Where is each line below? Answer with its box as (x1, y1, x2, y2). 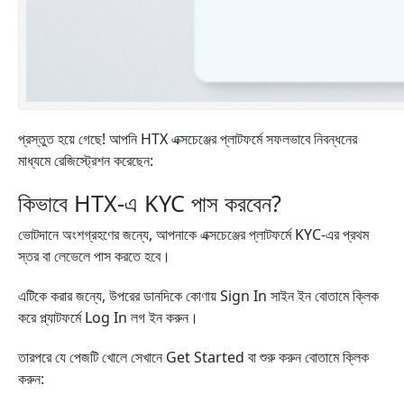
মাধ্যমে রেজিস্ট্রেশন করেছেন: (18, 151, 153, 170)
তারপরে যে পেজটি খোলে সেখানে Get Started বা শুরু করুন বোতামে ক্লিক (18, 347, 369, 367)
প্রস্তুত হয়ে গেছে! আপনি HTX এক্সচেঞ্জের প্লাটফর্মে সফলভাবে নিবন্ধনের (18, 129, 357, 149)
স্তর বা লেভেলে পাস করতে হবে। (18, 246, 170, 266)
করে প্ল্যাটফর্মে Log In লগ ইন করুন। (18, 308, 198, 327)
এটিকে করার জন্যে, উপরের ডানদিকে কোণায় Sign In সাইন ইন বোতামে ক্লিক (18, 286, 379, 306)
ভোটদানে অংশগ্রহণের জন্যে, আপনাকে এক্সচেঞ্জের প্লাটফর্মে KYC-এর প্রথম (18, 225, 369, 244)
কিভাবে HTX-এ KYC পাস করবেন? (18, 188, 281, 218)
